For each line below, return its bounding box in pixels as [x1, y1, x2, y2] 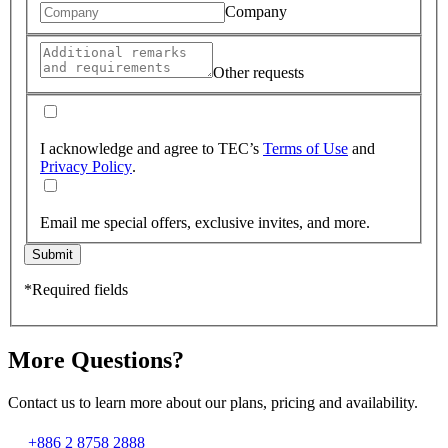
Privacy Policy [40, 157, 132, 175]
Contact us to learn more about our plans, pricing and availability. [8, 393, 418, 411]
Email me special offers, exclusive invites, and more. [40, 213, 370, 231]
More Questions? [8, 346, 184, 373]
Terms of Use [263, 139, 348, 157]
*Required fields [24, 280, 128, 298]
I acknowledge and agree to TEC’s [40, 139, 263, 157]
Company [225, 2, 287, 20]
